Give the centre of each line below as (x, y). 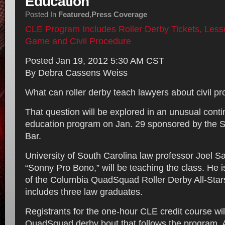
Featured (74, 14)
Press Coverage (119, 14)
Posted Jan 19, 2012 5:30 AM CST (95, 61)
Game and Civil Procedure (78, 41)
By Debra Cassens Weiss (76, 73)
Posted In (42, 14)
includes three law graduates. (84, 192)
